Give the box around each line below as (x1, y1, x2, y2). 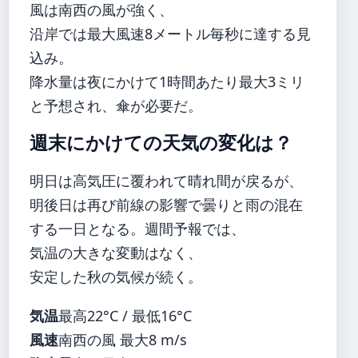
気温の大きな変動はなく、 (30, 243, 202, 263)
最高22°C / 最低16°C (58, 305, 192, 325)
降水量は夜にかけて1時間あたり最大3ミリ (30, 71, 304, 91)
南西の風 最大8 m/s (58, 329, 187, 349)
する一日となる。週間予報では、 (30, 219, 245, 239)
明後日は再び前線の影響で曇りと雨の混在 (30, 195, 303, 215)
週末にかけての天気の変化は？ (30, 133, 292, 154)
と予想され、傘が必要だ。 (30, 95, 202, 115)
